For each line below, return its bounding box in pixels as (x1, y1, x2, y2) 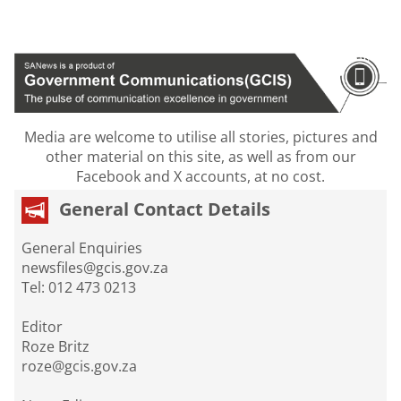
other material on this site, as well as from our (45, 147, 356, 167)
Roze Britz (21, 337, 93, 357)
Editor (21, 317, 66, 337)
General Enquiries (21, 238, 146, 259)
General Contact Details (59, 197, 270, 222)
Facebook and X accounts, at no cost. (76, 166, 325, 187)
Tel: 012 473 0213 (21, 277, 136, 298)
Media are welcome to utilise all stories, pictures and (23, 127, 378, 148)
